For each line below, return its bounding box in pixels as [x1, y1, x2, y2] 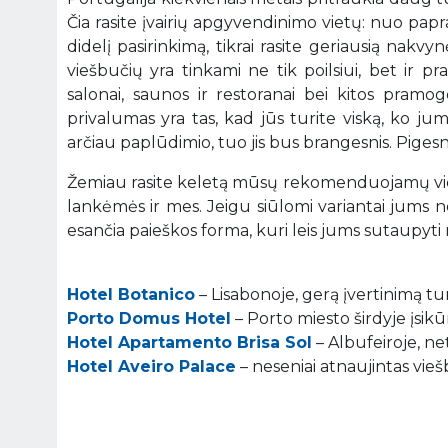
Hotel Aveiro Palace [67, 356, 236, 376]
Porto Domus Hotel [67, 308, 231, 328]
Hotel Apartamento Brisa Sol [67, 332, 312, 352]
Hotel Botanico [67, 284, 195, 304]
